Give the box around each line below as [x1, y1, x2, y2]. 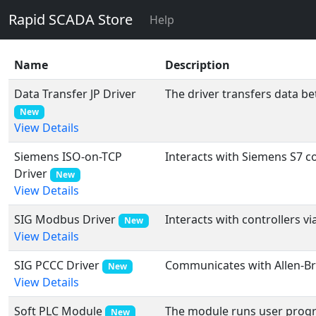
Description [165, 57, 230, 73]
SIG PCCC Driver [14, 257, 99, 273]
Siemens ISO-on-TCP [14, 149, 122, 164]
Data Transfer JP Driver [14, 86, 136, 102]
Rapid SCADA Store [8, 10, 133, 29]
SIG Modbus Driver [14, 212, 116, 227]
